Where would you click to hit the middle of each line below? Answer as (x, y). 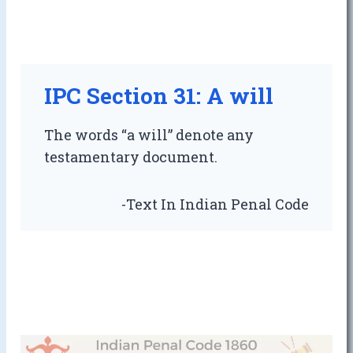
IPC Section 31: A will (159, 96)
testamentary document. (131, 157)
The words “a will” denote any (149, 135)
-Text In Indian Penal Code (215, 204)
